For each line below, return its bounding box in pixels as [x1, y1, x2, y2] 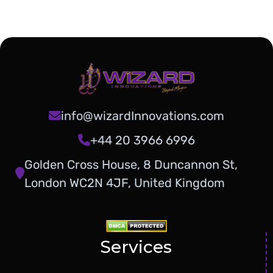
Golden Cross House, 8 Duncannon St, [24, 157, 238, 172]
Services [100, 236, 172, 258]
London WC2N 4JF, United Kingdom [24, 175, 225, 190]
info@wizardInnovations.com [61, 108, 224, 123]
